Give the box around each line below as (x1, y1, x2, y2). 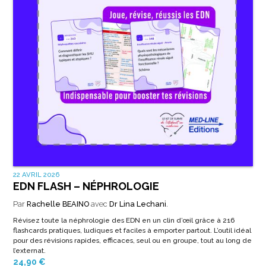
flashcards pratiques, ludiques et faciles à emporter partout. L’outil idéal (12, 226, 251, 235)
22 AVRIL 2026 (12, 170, 60, 179)
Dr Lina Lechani (109, 199, 166, 208)
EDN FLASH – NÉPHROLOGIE (12, 179, 159, 192)
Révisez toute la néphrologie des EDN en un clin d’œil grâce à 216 (12, 216, 235, 224)
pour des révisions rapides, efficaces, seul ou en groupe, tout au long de (12, 236, 252, 245)
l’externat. (12, 246, 46, 255)
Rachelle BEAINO (26, 199, 89, 208)
